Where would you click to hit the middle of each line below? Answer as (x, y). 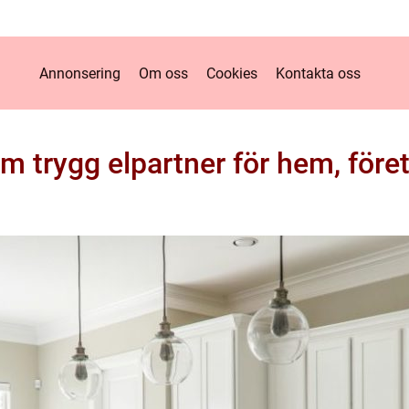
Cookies (231, 73)
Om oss (163, 73)
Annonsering (79, 73)
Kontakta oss (318, 73)
